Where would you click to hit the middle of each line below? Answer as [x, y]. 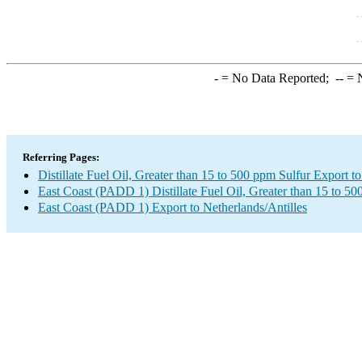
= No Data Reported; [276, 78]
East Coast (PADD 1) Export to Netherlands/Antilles [173, 207]
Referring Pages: [61, 157]
